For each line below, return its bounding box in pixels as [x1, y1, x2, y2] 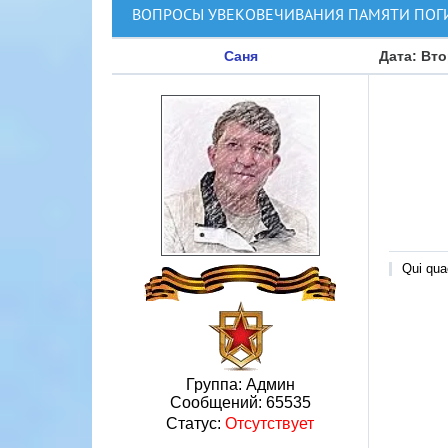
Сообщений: [169, 394, 266, 411]
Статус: [166, 415, 225, 432]
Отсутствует [225, 415, 314, 432]
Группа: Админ [185, 376, 295, 393]
